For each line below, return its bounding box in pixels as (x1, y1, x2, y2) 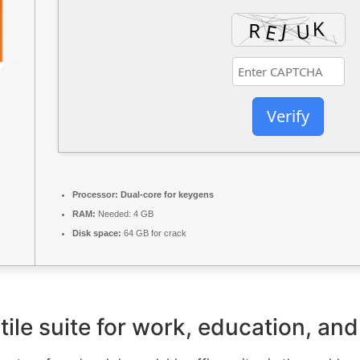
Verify (267, 105, 309, 128)
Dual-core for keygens (118, 190, 214, 199)
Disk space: (72, 228, 121, 238)
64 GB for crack (121, 228, 186, 238)
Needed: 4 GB (96, 209, 153, 219)
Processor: (72, 190, 118, 199)
